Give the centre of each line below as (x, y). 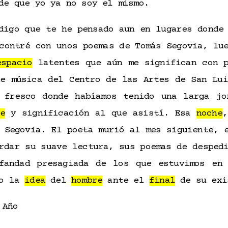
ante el (126, 181)
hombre (87, 181)
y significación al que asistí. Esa (101, 113)
